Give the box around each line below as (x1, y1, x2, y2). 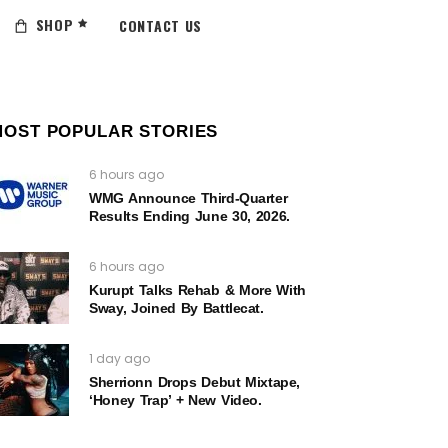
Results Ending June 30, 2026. (89, 208, 290, 224)
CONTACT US (119, 14, 203, 36)
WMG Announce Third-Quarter (89, 190, 288, 206)
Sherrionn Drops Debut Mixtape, (89, 374, 300, 390)
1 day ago (89, 350, 151, 367)
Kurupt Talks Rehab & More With (89, 282, 306, 298)
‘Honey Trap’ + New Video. (89, 392, 262, 408)
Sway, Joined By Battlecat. (89, 300, 264, 316)
